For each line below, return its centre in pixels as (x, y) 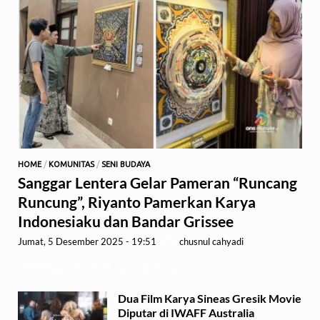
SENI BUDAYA (126, 164)
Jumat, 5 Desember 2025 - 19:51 (87, 241)
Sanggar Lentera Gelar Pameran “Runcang (157, 182)
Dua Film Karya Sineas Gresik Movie (210, 298)
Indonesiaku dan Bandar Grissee (127, 221)
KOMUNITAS (71, 164)
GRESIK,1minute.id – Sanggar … (95, 266)
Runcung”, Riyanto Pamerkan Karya (137, 201)
